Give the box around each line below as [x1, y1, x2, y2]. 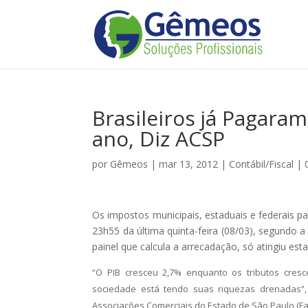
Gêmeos [110, 157, 148, 170]
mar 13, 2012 [159, 157, 219, 170]
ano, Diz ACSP [92, 124, 225, 153]
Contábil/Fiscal [229, 157, 294, 170]
